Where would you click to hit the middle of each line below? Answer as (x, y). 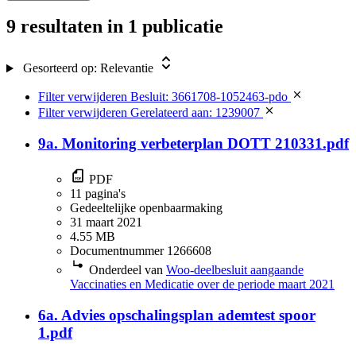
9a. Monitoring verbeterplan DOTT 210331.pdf (193, 144)
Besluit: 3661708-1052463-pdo (209, 97)
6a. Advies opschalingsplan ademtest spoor (177, 315)
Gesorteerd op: (60, 68)
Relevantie (126, 68)
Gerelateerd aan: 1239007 (195, 113)
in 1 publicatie (165, 27)
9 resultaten (54, 27)
